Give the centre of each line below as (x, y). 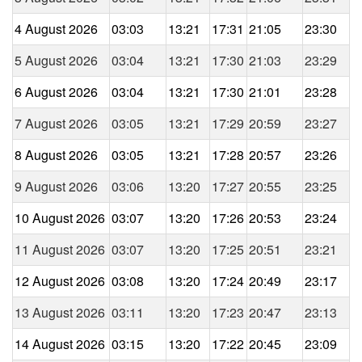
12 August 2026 (60, 280)
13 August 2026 (60, 312)
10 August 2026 (60, 217)
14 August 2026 (60, 343)
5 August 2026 (56, 60)
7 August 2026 (56, 123)
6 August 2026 (56, 91)
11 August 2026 (60, 249)
